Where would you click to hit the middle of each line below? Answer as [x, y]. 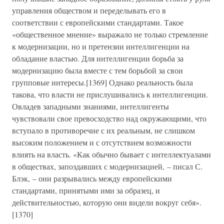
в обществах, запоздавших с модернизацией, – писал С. [107, 166]
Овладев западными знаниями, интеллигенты [90, 106]
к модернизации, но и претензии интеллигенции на [101, 46]
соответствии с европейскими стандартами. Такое [98, 22]
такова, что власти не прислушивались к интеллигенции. [110, 94]
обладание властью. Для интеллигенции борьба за [98, 58]
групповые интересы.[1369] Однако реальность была [102, 82]
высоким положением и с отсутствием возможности [102, 142]
